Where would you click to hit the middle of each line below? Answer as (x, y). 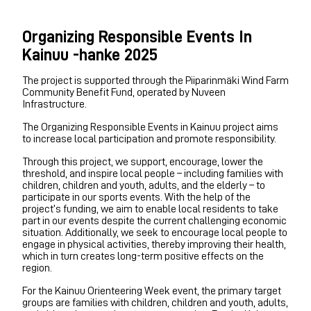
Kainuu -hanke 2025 (90, 54)
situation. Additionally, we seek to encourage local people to (155, 232)
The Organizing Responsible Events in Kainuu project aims (150, 127)
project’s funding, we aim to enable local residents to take (150, 209)
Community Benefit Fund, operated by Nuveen (124, 92)
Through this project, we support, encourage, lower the (143, 161)
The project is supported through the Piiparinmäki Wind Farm (155, 80)
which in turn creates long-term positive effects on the (143, 256)
